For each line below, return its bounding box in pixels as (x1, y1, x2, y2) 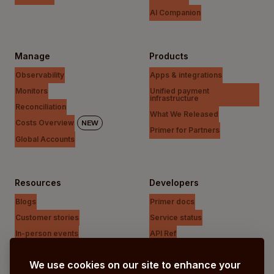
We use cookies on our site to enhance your (29, 259, 241, 271)
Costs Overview (15, 118, 74, 128)
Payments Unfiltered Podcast (15, 245, 121, 254)
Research (15, 261, 50, 270)
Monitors (15, 86, 48, 96)
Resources (15, 177, 61, 188)
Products (149, 50, 188, 61)
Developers (149, 177, 199, 188)
